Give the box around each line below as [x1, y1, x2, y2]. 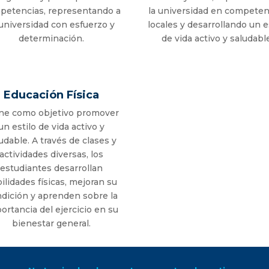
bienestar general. [12, 218, 91, 229]
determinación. [19, 33, 85, 44]
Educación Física [4, 88, 100, 102]
